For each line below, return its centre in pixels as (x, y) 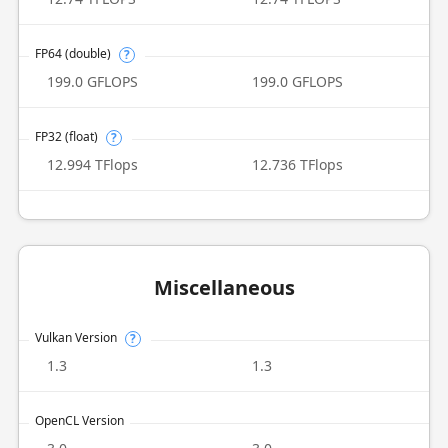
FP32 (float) (66, 136)
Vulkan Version (75, 337)
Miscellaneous (224, 287)
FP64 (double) (72, 53)
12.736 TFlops (297, 164)
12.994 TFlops (92, 164)
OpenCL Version (79, 420)
